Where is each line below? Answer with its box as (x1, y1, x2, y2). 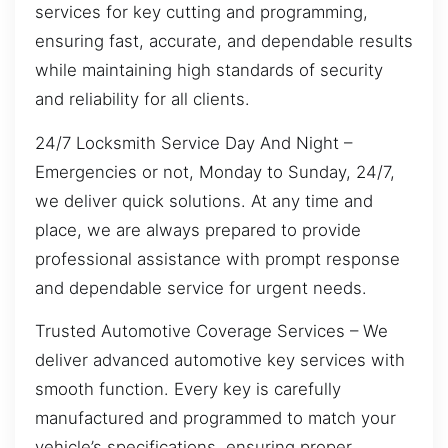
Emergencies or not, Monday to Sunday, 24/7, (35, 161, 395, 182)
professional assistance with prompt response (35, 248, 400, 269)
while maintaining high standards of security (35, 60, 383, 81)
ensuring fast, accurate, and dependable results (35, 31, 413, 52)
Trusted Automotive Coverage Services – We (35, 320, 388, 341)
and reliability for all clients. (35, 89, 250, 110)
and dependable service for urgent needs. (35, 277, 367, 298)
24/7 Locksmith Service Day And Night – (35, 132, 352, 153)
